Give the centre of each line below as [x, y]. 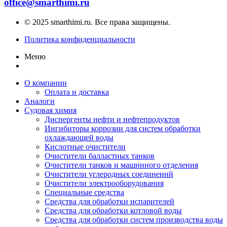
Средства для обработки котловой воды [113, 210]
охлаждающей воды [79, 137]
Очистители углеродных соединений [109, 174]
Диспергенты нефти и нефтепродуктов [112, 119]
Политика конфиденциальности [80, 39]
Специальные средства [84, 192]
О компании [46, 83]
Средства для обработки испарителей [109, 201]
